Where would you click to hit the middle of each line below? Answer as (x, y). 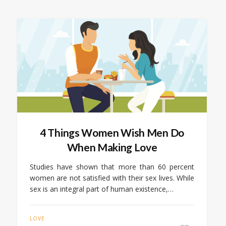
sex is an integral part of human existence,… (101, 189)
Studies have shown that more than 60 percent (112, 166)
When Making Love (112, 147)
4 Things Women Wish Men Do (112, 132)
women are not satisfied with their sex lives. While (112, 178)
